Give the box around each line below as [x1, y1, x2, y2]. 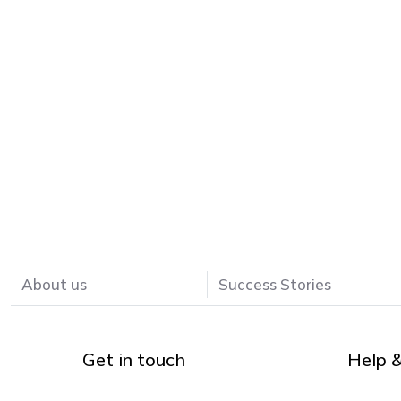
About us [21, 275, 87, 294]
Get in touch [81, 348, 185, 371]
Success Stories [218, 275, 331, 294]
